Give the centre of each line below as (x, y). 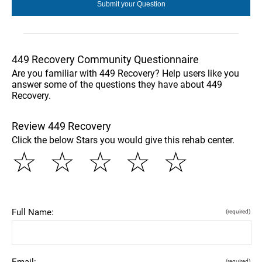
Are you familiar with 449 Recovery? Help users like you (125, 73)
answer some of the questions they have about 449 (117, 84)
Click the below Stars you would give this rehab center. (123, 140)
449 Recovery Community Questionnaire (105, 59)
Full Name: (33, 212)
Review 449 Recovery (61, 126)
